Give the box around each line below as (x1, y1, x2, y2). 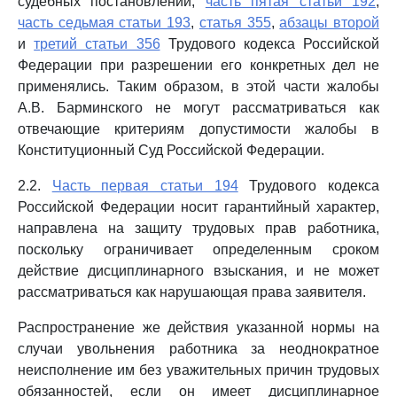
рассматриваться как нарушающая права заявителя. (18, 284, 366, 300)
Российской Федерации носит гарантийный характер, (18, 199, 379, 214)
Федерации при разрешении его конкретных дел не (18, 58, 379, 73)
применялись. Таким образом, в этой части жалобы (18, 79, 379, 94)
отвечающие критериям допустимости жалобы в (18, 121, 379, 136)
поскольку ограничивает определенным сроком (18, 242, 379, 257)
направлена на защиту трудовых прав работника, (18, 221, 379, 236)
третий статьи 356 (34, 36, 160, 51)
